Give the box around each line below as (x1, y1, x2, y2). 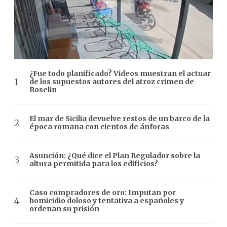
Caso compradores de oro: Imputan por (29, 188, 176, 198)
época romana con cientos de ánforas (29, 122, 169, 132)
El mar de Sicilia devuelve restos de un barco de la (29, 114, 210, 124)
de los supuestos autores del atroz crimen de (29, 77, 194, 87)
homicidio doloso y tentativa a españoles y (29, 196, 184, 206)
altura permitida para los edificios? (29, 159, 158, 169)
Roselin (29, 85, 57, 95)
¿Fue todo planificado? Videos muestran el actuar (29, 69, 211, 79)
